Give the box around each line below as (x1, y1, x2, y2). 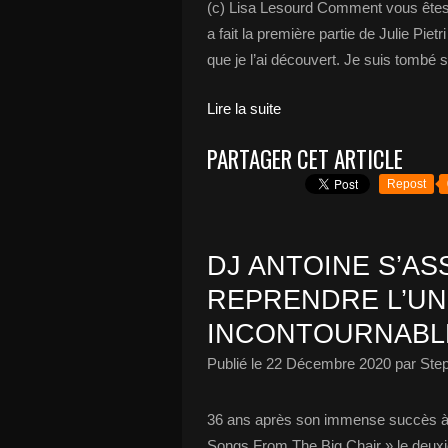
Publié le (207, 355, 266, 372)
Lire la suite (207, 100, 281, 117)
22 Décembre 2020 (266, 355, 391, 372)
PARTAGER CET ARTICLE (207, 142, 403, 176)
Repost (387, 177, 426, 191)
